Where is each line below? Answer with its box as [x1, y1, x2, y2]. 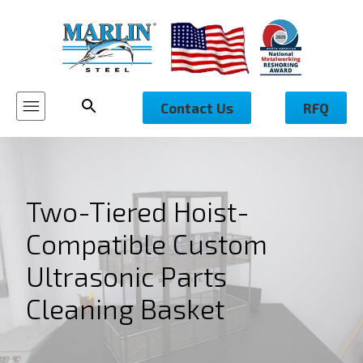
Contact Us [160, 100, 233, 116]
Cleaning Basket [26, 292, 224, 325]
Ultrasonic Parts [26, 259, 227, 293]
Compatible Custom [26, 227, 267, 260]
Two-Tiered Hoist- [26, 194, 250, 228]
